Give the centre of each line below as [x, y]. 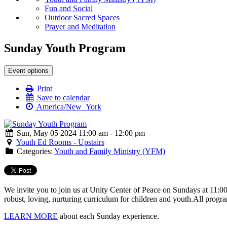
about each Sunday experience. [108, 216]
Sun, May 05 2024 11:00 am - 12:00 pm [80, 133]
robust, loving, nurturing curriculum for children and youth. [99, 199]
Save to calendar [62, 98]
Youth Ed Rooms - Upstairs [60, 142]
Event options [28, 71]
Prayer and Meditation [80, 27]
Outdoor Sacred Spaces [82, 18]
